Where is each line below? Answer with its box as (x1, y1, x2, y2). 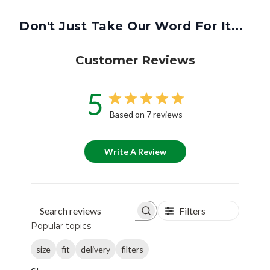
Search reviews (93, 210, 139, 218)
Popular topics (31, 221, 92, 232)
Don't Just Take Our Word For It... (19, 19, 243, 34)
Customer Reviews (75, 53, 195, 68)
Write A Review (104, 146, 166, 157)
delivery (81, 243, 111, 254)
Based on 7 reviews (110, 109, 183, 120)
